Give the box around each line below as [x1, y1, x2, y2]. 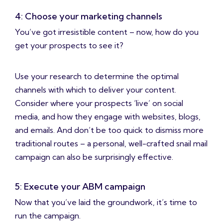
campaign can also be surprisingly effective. [15, 152, 173, 162]
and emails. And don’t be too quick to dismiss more [15, 125, 204, 135]
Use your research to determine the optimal [15, 71, 179, 82]
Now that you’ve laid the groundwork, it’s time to [15, 197, 197, 208]
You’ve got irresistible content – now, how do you [15, 27, 199, 37]
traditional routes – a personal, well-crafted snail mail [15, 138, 208, 149]
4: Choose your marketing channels [15, 10, 162, 22]
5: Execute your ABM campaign [15, 181, 145, 193]
